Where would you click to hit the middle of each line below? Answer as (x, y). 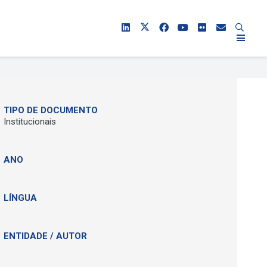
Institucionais (30, 122)
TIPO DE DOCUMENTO (50, 110)
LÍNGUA (20, 198)
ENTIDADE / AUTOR (45, 236)
